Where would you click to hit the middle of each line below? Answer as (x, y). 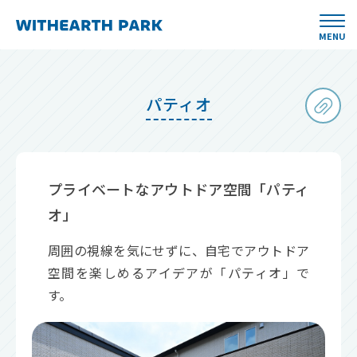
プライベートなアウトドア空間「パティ (178, 189)
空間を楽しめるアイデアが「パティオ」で (178, 273)
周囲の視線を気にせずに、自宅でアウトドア (178, 250)
